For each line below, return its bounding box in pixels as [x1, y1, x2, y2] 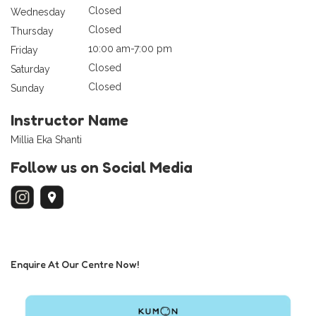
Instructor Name [11, 110, 128, 129]
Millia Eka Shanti [11, 133, 82, 145]
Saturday [11, 63, 50, 75]
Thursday [11, 25, 54, 37]
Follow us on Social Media [11, 157, 193, 176]
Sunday [11, 82, 44, 94]
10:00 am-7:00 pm [88, 42, 172, 54]
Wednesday [11, 6, 66, 18]
